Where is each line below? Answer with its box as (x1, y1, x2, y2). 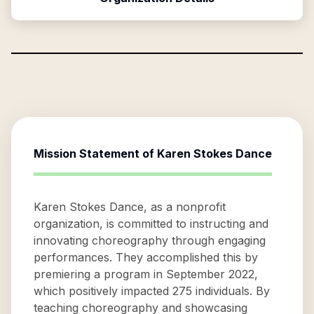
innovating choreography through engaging (34, 233, 266, 247)
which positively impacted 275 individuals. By (34, 284, 270, 298)
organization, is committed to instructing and (34, 217, 268, 231)
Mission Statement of (34, 146, 157, 161)
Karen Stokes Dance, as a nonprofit (34, 200, 226, 214)
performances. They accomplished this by (34, 250, 258, 264)
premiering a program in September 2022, (34, 267, 258, 281)
